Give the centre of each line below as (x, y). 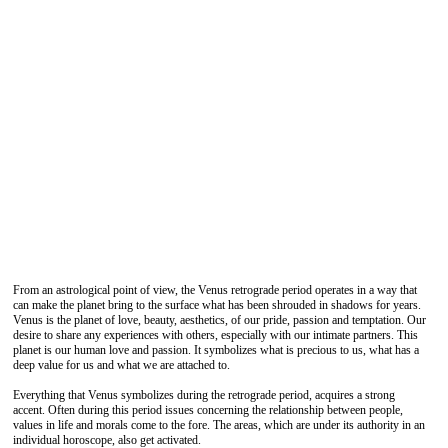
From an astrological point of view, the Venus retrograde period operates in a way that (215, 290)
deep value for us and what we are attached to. (121, 365)
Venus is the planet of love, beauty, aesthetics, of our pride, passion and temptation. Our (219, 320)
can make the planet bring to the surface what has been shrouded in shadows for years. (217, 305)
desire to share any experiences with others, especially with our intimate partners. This (215, 335)
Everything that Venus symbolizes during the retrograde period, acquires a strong (204, 395)
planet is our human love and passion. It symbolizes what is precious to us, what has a (216, 350)
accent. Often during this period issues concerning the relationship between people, (208, 410)
